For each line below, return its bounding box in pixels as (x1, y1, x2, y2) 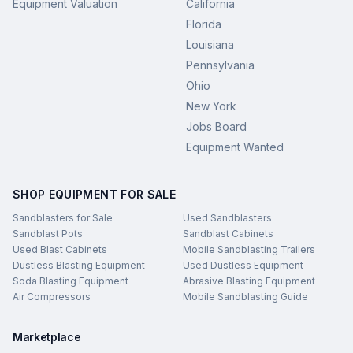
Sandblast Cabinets (183, 227, 273, 240)
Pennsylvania (186, 58, 255, 72)
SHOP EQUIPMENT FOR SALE (13, 187, 176, 201)
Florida (186, 17, 221, 31)
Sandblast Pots (13, 227, 83, 240)
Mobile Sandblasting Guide (183, 290, 308, 303)
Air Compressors (13, 290, 91, 303)
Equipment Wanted (186, 139, 284, 154)
